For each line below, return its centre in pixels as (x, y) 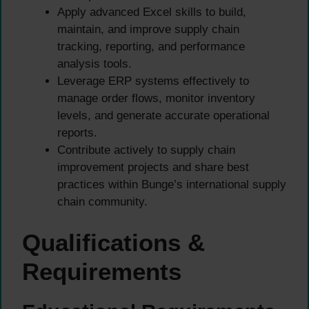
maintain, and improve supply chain (148, 30)
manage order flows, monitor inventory (156, 99)
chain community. (102, 202)
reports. (77, 133)
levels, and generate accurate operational (163, 116)
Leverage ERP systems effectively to (153, 81)
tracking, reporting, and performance (151, 47)
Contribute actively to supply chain (146, 150)
